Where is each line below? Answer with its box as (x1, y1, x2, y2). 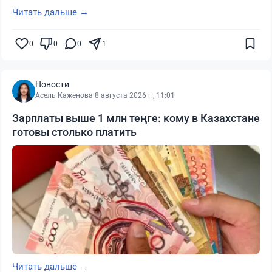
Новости (35, 80, 69, 90)
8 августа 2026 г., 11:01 (95, 91, 175, 100)
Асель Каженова (35, 91, 93, 100)
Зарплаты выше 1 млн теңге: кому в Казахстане (12, 112, 260, 125)
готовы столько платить (12, 126, 137, 139)
